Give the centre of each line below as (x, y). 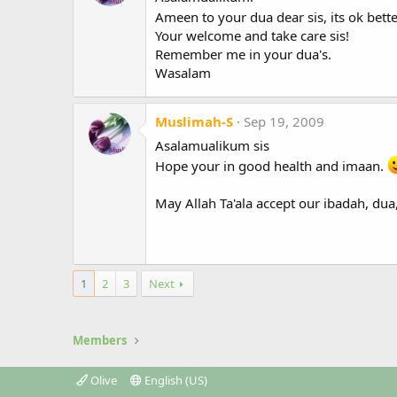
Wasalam (183, 73)
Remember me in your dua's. (243, 54)
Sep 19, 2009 (284, 122)
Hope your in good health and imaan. (271, 166)
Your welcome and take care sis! (252, 36)
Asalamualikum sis (212, 146)
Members (100, 340)
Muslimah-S (194, 122)
